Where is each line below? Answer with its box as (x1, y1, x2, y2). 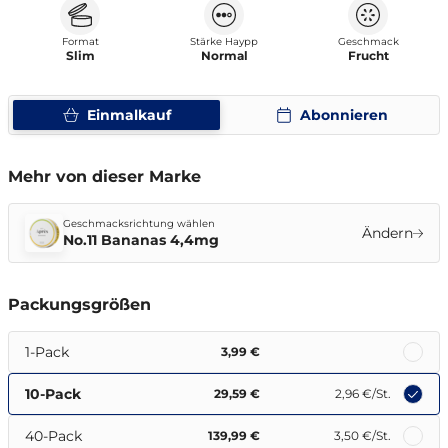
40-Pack (25, 427, 82, 445)
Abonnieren (299, 106, 388, 124)
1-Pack (25, 343, 69, 361)
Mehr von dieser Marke (8, 167, 201, 186)
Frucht (347, 48, 389, 63)
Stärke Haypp (190, 35, 258, 48)
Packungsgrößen (8, 295, 151, 314)
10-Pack (25, 385, 81, 403)
